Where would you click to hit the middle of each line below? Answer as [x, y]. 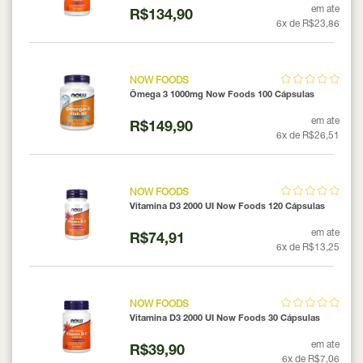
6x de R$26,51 [308, 136]
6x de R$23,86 [308, 24]
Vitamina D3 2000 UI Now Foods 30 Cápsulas [224, 318]
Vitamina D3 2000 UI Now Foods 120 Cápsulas [227, 207]
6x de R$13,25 [308, 248]
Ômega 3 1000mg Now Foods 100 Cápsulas [222, 95]
